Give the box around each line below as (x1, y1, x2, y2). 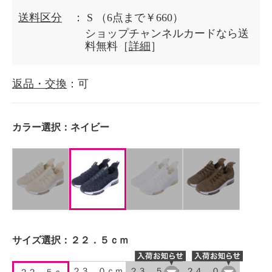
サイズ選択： (12, 234, 70, 245)
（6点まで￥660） (96, 12, 183, 24)
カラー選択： (12, 122, 70, 132)
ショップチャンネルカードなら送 (85, 27, 249, 39)
